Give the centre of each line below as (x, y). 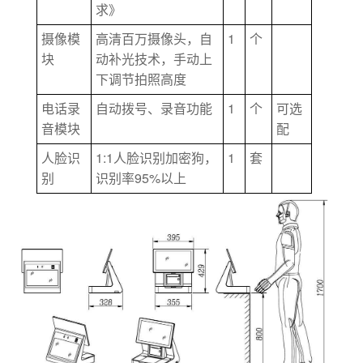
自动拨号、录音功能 (154, 109)
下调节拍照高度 (141, 80)
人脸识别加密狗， (166, 159)
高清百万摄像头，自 (154, 40)
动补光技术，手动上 (154, 60)
